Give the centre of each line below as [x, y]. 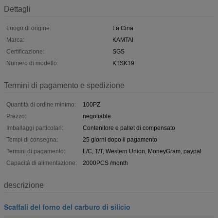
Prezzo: [16, 116]
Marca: [15, 40]
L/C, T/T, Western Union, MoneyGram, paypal [142, 151]
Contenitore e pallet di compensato [129, 128]
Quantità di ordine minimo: [41, 104]
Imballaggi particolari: [35, 128]
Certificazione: [25, 51]
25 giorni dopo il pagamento [120, 139]
